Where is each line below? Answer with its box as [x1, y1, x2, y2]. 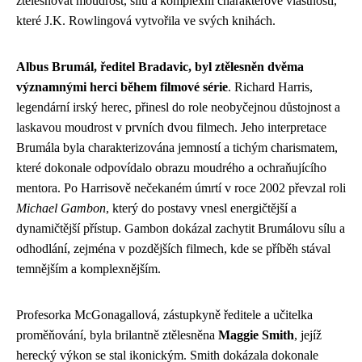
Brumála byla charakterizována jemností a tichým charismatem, [16, 140, 338, 154]
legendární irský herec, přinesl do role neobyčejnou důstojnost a [16, 99, 340, 114]
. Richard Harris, [228, 79, 313, 94]
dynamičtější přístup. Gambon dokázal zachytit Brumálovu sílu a [16, 221, 345, 235]
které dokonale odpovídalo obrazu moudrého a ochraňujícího [16, 160, 326, 175]
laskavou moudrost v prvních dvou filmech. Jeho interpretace [16, 120, 326, 134]
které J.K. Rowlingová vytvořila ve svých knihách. [16, 13, 276, 27]
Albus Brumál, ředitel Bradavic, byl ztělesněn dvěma [16, 59, 304, 74]
